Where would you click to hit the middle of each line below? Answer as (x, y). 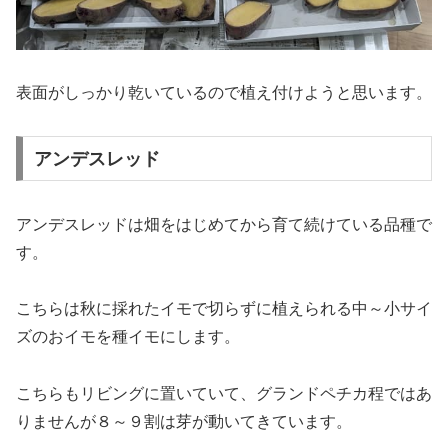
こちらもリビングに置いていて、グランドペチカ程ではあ (224, 394)
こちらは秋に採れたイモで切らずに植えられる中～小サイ (224, 309)
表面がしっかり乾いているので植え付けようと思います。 (224, 93)
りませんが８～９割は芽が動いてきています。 (184, 422)
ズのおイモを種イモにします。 (128, 337)
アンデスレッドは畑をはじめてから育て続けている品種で (224, 224)
